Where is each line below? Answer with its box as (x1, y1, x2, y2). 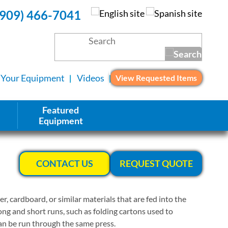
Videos (77, 72, 104, 83)
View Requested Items (116, 73, 197, 83)
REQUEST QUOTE (120, 157, 193, 169)
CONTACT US (36, 157, 93, 169)
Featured (42, 104, 79, 116)
